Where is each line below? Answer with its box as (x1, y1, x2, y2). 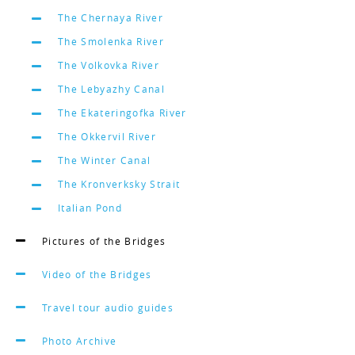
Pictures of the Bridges (42, 235, 166, 247)
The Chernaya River (58, 11, 163, 24)
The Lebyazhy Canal (58, 82, 165, 95)
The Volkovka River (58, 59, 159, 71)
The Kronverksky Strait (58, 177, 181, 190)
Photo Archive (42, 334, 117, 347)
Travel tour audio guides (42, 301, 174, 314)
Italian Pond (58, 201, 122, 214)
